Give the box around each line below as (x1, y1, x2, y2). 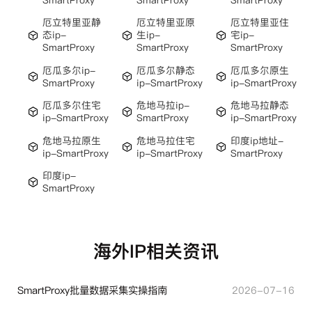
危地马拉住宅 (136, 133, 196, 148)
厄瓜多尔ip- (42, 63, 96, 77)
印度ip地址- (230, 133, 283, 148)
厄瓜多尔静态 (136, 63, 196, 77)
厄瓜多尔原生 (230, 63, 289, 77)
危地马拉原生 (42, 133, 102, 148)
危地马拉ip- (136, 98, 190, 113)
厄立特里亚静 (42, 15, 102, 30)
